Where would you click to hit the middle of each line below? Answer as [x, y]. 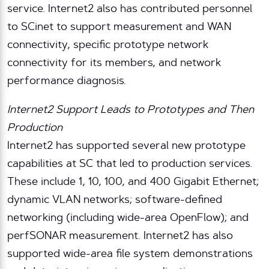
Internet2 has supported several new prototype [126, 147]
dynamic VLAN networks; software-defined [115, 201]
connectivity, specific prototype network [108, 46]
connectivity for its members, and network [114, 64]
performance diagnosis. [67, 82]
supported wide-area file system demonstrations [130, 255]
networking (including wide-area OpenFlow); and [128, 219]
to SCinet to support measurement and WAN [119, 28]
